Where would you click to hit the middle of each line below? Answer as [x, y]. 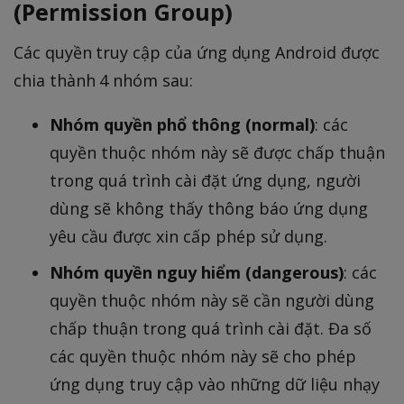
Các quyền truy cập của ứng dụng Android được [197, 52]
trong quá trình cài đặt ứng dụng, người [205, 180]
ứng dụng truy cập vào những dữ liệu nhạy [215, 384]
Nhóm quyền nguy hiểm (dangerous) [197, 272]
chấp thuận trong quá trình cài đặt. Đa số [211, 328]
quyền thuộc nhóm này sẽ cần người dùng [212, 300]
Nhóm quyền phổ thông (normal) [182, 124]
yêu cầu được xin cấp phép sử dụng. [188, 236]
